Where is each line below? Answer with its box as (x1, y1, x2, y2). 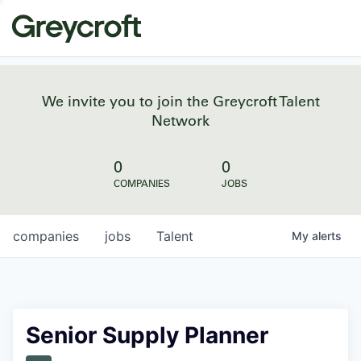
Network (151, 110, 210, 130)
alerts (312, 229, 342, 243)
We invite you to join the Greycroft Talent (41, 91, 320, 110)
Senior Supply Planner (26, 322, 268, 349)
